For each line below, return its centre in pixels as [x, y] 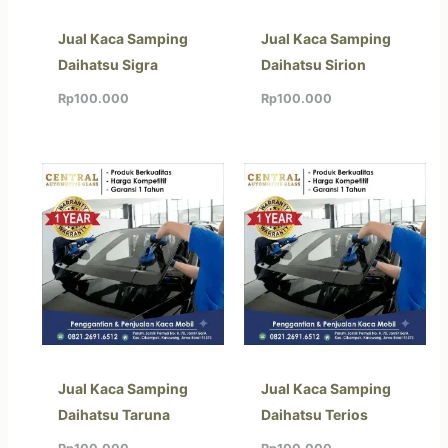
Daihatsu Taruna [114, 415]
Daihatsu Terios [314, 415]
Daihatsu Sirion [313, 64]
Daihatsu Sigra [108, 64]
